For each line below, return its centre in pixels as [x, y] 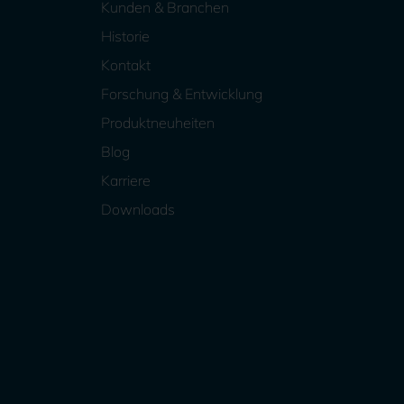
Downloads [138, 210]
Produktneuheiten [158, 123]
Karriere [126, 181]
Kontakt [126, 65]
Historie [125, 37]
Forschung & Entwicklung [182, 94]
